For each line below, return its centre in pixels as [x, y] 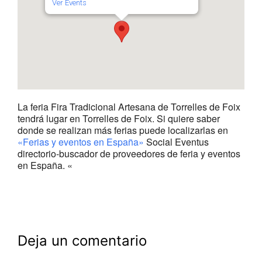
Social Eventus [176, 142]
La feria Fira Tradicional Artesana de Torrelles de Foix [129, 107]
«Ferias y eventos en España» [81, 142]
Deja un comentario [82, 241]
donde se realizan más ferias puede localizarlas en [123, 130]
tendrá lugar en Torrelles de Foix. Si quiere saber [119, 118]
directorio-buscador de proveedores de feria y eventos [129, 154]
